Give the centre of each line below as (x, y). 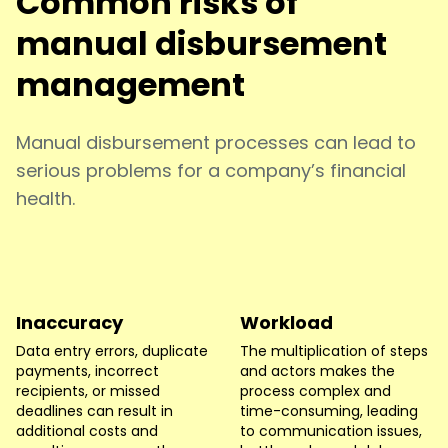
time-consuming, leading (329, 410)
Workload (286, 322)
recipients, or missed (88, 390)
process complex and (315, 390)
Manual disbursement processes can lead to (216, 142)
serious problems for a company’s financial (211, 170)
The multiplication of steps (334, 350)
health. (45, 198)
